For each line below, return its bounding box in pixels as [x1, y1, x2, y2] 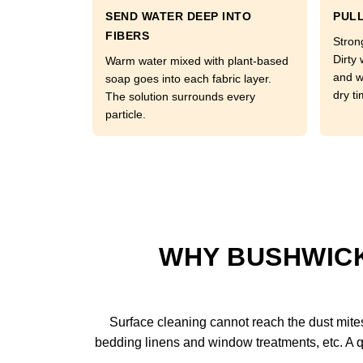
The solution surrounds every [105, 90, 255, 103]
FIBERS [105, 29, 149, 42]
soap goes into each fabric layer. [105, 72, 271, 85]
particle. [105, 108, 146, 121]
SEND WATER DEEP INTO [105, 10, 251, 23]
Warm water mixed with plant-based [105, 54, 288, 67]
